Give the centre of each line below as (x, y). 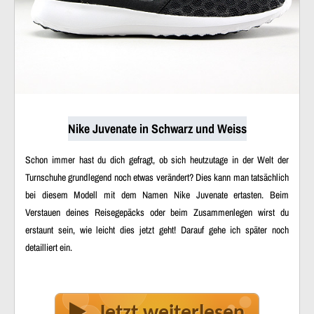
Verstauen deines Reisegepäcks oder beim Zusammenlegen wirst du (157, 212)
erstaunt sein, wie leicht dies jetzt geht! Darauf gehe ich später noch (157, 230)
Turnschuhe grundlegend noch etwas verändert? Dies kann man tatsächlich (157, 177)
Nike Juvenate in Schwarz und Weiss (157, 128)
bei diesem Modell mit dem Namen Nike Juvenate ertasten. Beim (157, 194)
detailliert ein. (49, 247)
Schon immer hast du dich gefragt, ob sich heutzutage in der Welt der (157, 159)
